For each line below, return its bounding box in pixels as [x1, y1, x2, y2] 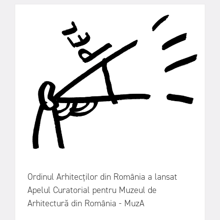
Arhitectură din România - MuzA [27, 197, 144, 210]
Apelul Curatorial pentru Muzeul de [27, 184, 157, 196]
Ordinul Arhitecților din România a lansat [27, 171, 177, 183]
